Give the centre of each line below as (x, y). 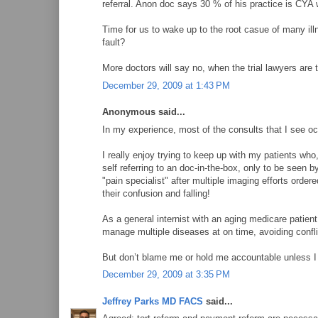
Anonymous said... (144, 112)
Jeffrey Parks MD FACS (153, 301)
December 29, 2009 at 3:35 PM (166, 274)
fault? (114, 42)
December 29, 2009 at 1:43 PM (166, 85)
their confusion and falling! (156, 193)
